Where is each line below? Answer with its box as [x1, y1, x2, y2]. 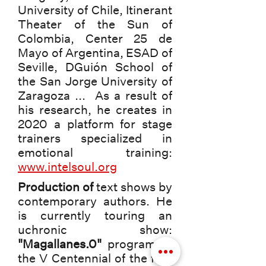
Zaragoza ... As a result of [18, 88, 172, 103]
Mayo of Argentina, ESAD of [18, 45, 172, 60]
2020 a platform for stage [18, 116, 172, 131]
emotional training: [18, 145, 172, 160]
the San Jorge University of [18, 74, 172, 88]
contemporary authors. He [18, 194, 172, 208]
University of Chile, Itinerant [18, 2, 172, 17]
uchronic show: [18, 222, 172, 237]
